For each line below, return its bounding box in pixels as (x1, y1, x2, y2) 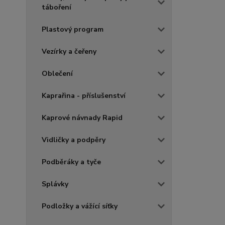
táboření (42, 3, 71, 12)
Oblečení (42, 69, 73, 78)
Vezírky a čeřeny (42, 47, 96, 56)
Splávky (42, 179, 68, 189)
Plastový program (42, 25, 103, 34)
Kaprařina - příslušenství (42, 91, 126, 100)
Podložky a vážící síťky (42, 201, 118, 211)
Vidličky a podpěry (42, 135, 105, 145)
